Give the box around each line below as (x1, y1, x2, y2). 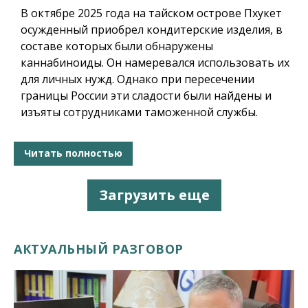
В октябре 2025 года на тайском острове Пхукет (21, 5, 282, 21)
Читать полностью (24, 146, 122, 160)
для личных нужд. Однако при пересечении (21, 71, 254, 87)
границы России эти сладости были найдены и (21, 87, 272, 103)
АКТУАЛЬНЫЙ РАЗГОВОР (14, 240, 184, 257)
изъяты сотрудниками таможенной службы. (21, 104, 258, 120)
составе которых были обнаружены (21, 38, 213, 54)
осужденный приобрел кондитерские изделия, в (21, 21, 283, 37)
